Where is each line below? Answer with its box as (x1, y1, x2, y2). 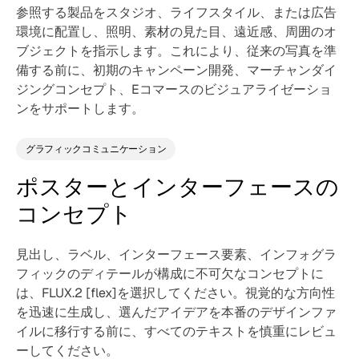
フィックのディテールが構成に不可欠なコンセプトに (16, 265, 324, 282)
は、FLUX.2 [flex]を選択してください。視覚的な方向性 (16, 284, 335, 301)
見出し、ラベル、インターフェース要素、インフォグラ (16, 246, 337, 263)
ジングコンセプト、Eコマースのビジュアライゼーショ (16, 81, 332, 98)
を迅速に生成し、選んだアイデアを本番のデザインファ (16, 304, 337, 321)
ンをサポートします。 (16, 100, 144, 117)
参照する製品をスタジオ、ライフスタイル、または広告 (16, 4, 337, 21)
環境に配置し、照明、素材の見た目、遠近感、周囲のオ (16, 23, 337, 40)
